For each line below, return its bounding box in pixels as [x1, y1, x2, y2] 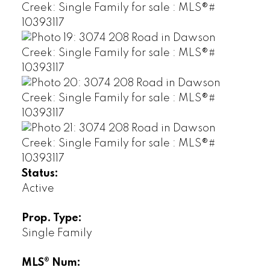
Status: [21, 168, 58, 179]
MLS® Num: [21, 257, 81, 268]
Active [21, 183, 54, 194]
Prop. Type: [21, 212, 82, 224]
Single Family [21, 227, 92, 239]
